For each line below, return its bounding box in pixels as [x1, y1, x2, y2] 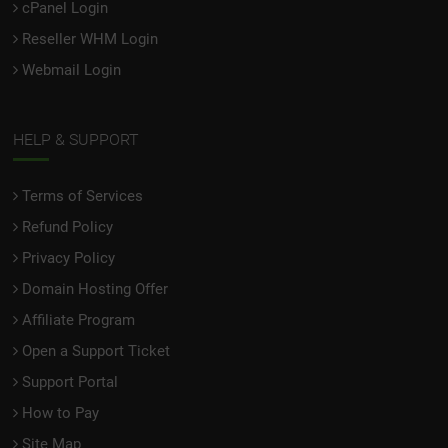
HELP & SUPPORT [13, 129, 140, 149]
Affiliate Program [22, 310, 136, 329]
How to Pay [22, 403, 100, 422]
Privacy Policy [22, 248, 116, 267]
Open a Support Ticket [22, 341, 171, 360]
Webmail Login [22, 60, 122, 79]
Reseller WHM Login [22, 29, 159, 48]
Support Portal [22, 372, 119, 391]
